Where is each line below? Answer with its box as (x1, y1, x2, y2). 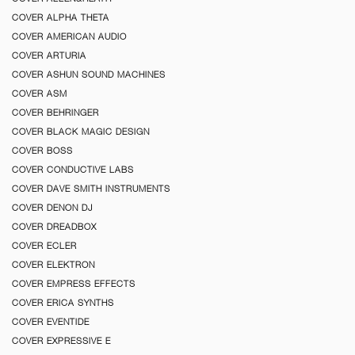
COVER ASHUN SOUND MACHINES (12, 70, 166, 80)
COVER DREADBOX (12, 222, 97, 232)
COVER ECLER (12, 241, 77, 251)
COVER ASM (12, 89, 67, 99)
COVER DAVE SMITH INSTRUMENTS (12, 184, 170, 194)
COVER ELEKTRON (12, 260, 95, 270)
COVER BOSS (12, 146, 73, 156)
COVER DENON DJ (12, 203, 93, 213)
